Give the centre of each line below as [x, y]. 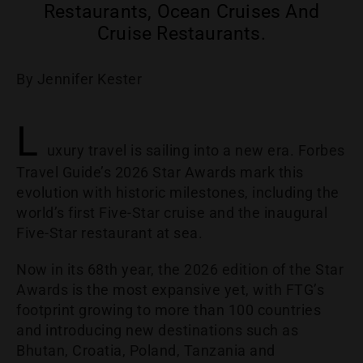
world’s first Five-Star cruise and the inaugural [172, 213]
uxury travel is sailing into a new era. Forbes [196, 151]
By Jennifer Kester [79, 79]
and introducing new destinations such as [157, 331]
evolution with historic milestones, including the [178, 193]
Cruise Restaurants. [181, 34]
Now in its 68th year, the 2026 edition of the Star [180, 270]
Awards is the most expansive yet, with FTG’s [170, 290]
